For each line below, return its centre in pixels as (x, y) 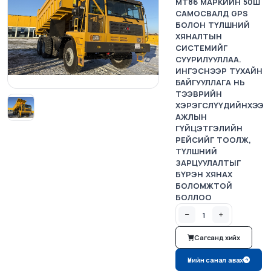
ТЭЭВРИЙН (199, 94)
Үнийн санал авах (216, 260)
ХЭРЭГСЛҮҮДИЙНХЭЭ (220, 105)
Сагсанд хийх (217, 237)
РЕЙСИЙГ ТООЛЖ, (213, 140)
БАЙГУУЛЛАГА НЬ (210, 82)
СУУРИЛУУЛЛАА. (208, 59)
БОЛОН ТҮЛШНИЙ (213, 25)
